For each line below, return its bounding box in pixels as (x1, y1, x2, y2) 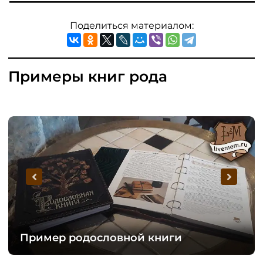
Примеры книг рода (8, 67, 167, 85)
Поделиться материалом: (69, 19, 194, 31)
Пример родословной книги (20, 231, 182, 245)
